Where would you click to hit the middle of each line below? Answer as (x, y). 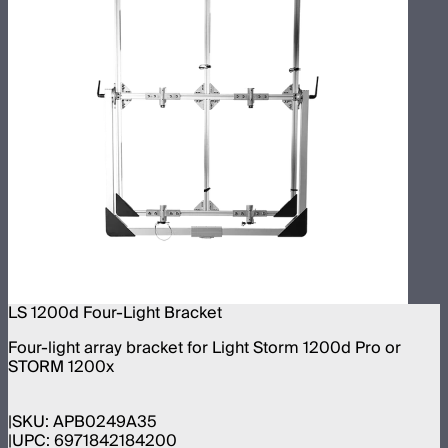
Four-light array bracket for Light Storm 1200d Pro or (204, 348)
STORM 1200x (61, 367)
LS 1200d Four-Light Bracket (115, 313)
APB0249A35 (105, 421)
